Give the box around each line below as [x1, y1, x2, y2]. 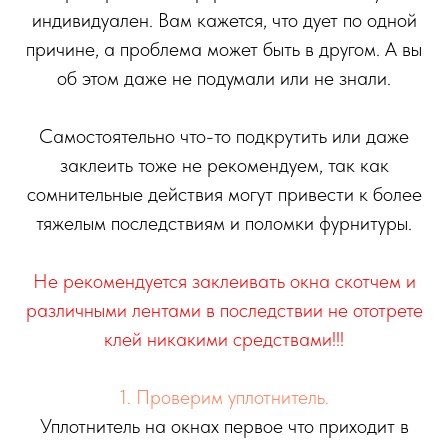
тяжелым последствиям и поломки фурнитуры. [36, 210, 412, 235]
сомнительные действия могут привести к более [26, 181, 422, 206]
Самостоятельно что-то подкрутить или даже [39, 123, 409, 148]
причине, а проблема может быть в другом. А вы [26, 36, 422, 61]
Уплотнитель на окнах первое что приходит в [39, 413, 409, 438]
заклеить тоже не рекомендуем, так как [59, 152, 389, 177]
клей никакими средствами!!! [104, 326, 344, 351]
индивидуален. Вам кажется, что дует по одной [31, 7, 417, 32]
